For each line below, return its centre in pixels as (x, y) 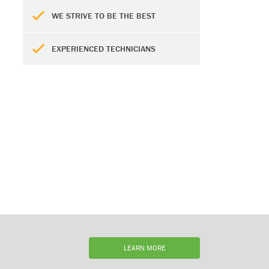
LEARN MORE (144, 248)
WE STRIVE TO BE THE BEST (103, 16)
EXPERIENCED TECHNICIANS (103, 49)
